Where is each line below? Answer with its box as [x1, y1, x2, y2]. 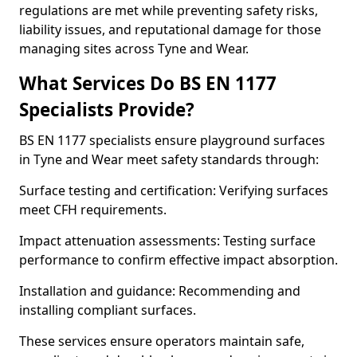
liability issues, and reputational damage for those [19, 21, 321, 38]
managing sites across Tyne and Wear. [19, 40, 249, 57]
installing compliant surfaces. [19, 301, 196, 319]
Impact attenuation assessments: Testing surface [19, 232, 316, 249]
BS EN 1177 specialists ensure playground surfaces [19, 131, 325, 149]
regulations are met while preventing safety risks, [19, 2, 318, 19]
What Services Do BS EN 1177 [19, 71, 277, 96]
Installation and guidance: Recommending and [19, 282, 300, 300]
